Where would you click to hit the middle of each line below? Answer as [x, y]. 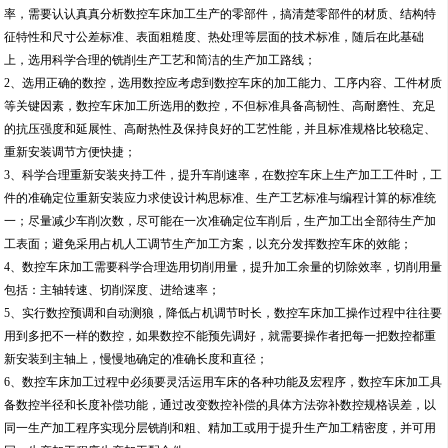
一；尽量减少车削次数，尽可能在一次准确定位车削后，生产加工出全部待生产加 [220, 221]
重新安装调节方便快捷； [70, 152]
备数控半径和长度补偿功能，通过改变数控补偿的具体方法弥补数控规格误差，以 [220, 405]
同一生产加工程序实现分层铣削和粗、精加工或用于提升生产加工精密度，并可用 [220, 428]
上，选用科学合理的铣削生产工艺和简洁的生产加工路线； [160, 60]
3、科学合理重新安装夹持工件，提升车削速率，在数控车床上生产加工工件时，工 [223, 175]
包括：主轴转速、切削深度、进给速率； [112, 290]
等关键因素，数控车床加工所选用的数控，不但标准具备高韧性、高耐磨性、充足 [220, 106]
